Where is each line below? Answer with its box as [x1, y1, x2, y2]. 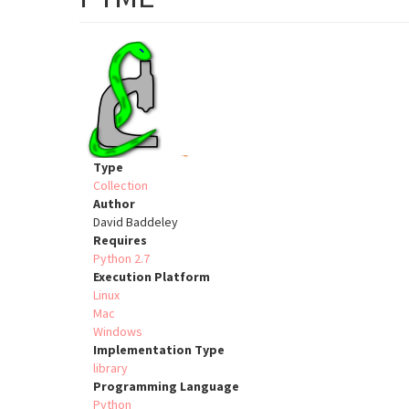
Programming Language [93, 378, 239, 395]
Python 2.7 [93, 250, 150, 267]
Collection [93, 177, 148, 194]
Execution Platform [93, 268, 210, 286]
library [93, 360, 128, 377]
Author [93, 195, 135, 213]
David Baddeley [93, 214, 178, 231]
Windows [93, 323, 142, 341]
